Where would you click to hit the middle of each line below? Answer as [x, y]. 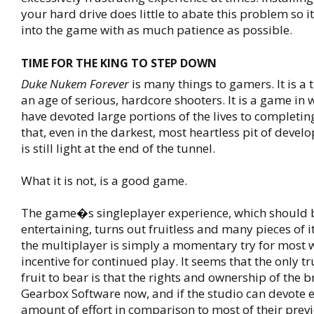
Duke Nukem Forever [75, 84]
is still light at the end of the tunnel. [118, 148]
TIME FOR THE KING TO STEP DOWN [119, 63]
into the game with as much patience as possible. [157, 30]
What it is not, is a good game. [104, 180]
